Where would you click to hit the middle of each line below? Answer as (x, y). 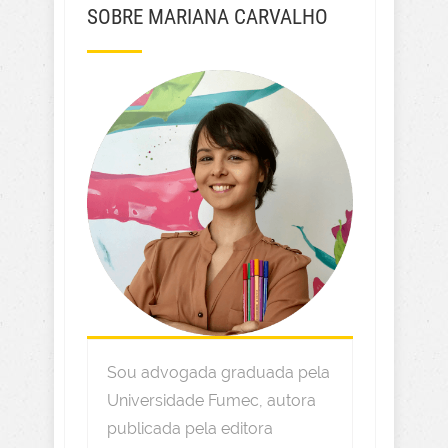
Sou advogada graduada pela (218, 373)
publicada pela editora (190, 429)
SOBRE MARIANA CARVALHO (207, 17)
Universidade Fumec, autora (211, 401)
